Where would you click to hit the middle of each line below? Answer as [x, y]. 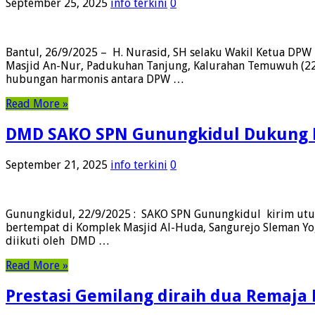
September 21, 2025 [57, 165]
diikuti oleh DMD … [58, 241]
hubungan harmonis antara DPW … [95, 79]
